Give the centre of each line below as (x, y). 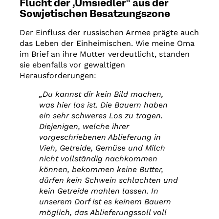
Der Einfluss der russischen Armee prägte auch (109, 33)
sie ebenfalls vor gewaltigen (72, 65)
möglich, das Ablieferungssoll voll (103, 213)
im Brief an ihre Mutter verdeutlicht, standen (105, 54)
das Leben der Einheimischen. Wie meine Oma (107, 44)
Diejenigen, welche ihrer (84, 127)
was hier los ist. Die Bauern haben (103, 105)
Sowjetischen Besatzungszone (95, 14)
